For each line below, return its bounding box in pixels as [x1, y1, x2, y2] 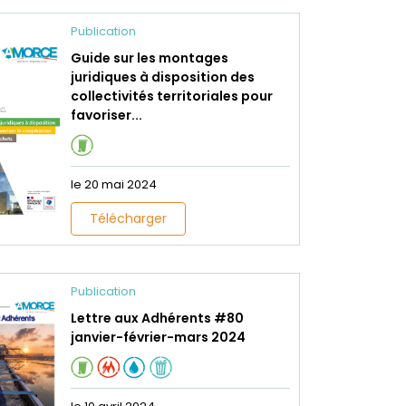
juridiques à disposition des [70, 68, 255, 86]
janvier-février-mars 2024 [70, 328, 246, 346]
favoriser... [70, 106, 142, 124]
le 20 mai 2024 [70, 176, 157, 193]
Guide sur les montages [70, 49, 228, 67]
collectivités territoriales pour [70, 87, 273, 105]
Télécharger [89, 209, 167, 227]
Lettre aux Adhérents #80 [70, 309, 244, 327]
